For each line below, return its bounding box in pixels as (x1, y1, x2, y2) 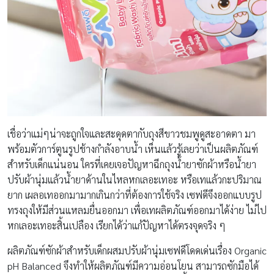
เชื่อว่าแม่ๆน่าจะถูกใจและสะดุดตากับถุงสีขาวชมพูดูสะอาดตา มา (7, 127, 256, 140)
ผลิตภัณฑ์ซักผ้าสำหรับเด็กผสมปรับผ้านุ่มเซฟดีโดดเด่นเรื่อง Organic (7, 243, 267, 257)
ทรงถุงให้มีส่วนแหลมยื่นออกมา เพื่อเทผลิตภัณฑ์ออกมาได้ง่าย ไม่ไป (7, 203, 267, 217)
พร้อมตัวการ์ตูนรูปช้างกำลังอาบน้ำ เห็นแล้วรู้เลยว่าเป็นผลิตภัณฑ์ (7, 142, 258, 155)
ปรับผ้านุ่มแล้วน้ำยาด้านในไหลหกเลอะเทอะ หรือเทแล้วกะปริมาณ (7, 172, 262, 186)
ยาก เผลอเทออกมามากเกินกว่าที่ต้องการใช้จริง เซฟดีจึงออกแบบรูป (7, 188, 262, 201)
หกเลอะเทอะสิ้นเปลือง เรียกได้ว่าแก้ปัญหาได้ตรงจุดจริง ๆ (7, 218, 226, 232)
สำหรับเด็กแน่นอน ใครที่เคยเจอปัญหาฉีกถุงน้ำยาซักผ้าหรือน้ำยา (7, 157, 256, 171)
